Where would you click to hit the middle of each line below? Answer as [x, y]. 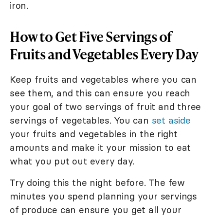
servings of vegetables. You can [81, 120]
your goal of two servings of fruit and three [106, 107]
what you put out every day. [72, 161]
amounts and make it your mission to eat [100, 148]
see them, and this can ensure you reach [100, 93]
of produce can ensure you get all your [96, 210]
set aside [171, 120]
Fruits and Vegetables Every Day [104, 54]
